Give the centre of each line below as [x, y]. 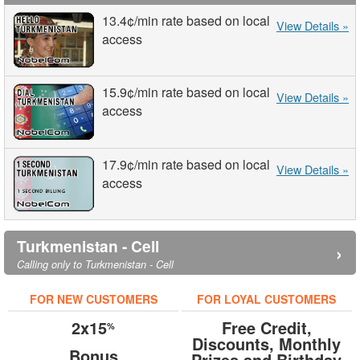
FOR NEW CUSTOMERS [93, 299]
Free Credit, [266, 327]
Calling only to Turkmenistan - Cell [95, 264]
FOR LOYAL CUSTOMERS [267, 299]
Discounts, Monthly [267, 343]
